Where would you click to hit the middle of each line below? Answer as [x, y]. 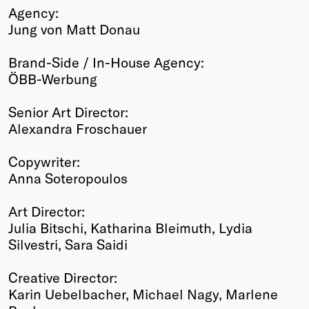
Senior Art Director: [68, 111]
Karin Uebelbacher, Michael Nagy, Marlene [143, 293]
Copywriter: [44, 161]
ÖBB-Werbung [53, 78]
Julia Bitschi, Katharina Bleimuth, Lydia [130, 227]
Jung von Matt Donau [74, 29]
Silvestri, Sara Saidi [68, 244]
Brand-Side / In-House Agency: [106, 62]
